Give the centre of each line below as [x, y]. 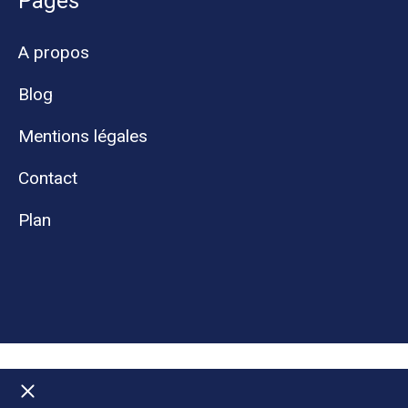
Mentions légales [83, 136]
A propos [54, 52]
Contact [48, 178]
